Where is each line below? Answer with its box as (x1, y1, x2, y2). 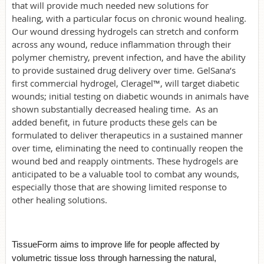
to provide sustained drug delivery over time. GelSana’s (12, 64, 236, 76)
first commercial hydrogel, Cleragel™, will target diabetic (12, 77, 239, 89)
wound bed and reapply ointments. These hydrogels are (12, 154, 238, 167)
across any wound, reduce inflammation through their (12, 38, 231, 50)
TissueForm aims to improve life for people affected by (12, 239, 220, 249)
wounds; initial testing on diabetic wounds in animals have (12, 90, 249, 102)
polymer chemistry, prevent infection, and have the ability (12, 51, 246, 63)
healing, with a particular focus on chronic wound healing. (12, 12, 246, 24)
